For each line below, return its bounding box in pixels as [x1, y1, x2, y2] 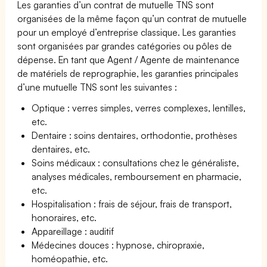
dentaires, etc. [32, 142, 91, 155]
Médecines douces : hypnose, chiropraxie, [32, 238, 205, 251]
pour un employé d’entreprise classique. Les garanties [17, 26, 237, 38]
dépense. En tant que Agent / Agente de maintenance [17, 53, 240, 66]
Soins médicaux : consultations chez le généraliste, [32, 156, 240, 169]
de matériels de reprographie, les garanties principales [17, 67, 239, 79]
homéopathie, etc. [32, 252, 108, 265]
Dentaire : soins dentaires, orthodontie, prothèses [32, 129, 238, 141]
